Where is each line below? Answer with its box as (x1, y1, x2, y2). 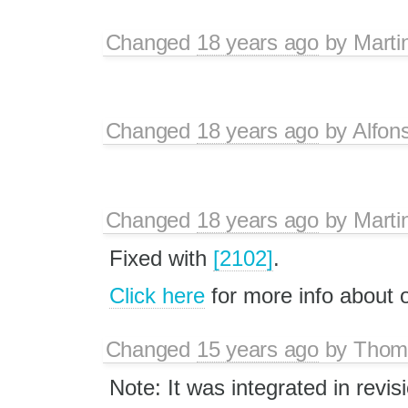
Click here (108, 282, 205, 308)
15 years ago (196, 336, 319, 362)
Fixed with (108, 245, 213, 270)
